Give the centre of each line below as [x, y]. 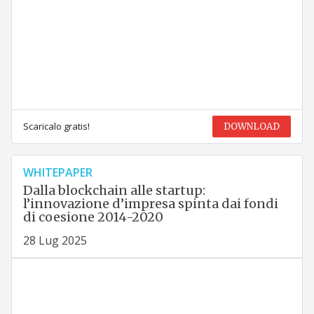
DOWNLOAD [252, 126]
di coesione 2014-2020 [93, 217]
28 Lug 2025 [55, 240]
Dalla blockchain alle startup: [114, 190]
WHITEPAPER [57, 172]
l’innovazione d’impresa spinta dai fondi [150, 203]
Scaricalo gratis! [56, 126]
